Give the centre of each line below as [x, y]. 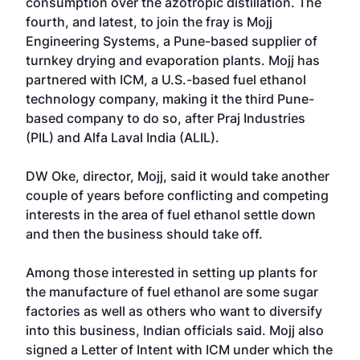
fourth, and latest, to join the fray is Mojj [149, 22]
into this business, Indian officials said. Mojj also [175, 330]
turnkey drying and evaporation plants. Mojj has [173, 60]
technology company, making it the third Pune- [170, 99]
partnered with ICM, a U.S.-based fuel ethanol [166, 80]
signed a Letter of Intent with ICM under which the [179, 350]
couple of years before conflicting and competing [177, 195]
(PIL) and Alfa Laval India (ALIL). [123, 137]
